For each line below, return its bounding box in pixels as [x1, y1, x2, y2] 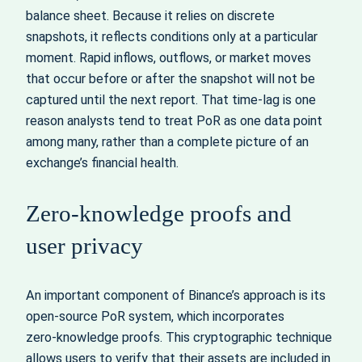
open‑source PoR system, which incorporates [26, 309, 284, 325]
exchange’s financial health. [26, 155, 179, 171]
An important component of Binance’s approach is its [26, 288, 326, 304]
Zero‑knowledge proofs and [26, 200, 292, 227]
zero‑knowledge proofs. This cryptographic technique [26, 330, 332, 346]
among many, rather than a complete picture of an [26, 134, 309, 150]
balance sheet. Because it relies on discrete [26, 8, 275, 24]
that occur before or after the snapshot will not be [26, 71, 315, 87]
